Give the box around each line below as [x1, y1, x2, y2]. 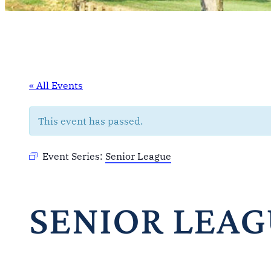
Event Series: [42, 149, 105, 162]
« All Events [29, 79, 83, 91]
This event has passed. [38, 114, 143, 127]
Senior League [105, 149, 171, 162]
